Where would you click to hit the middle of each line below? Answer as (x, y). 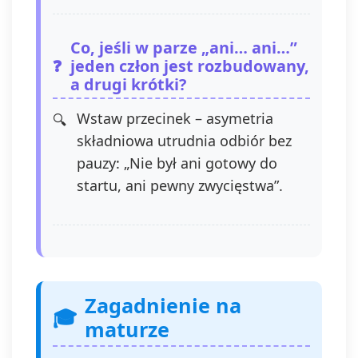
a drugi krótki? (128, 84)
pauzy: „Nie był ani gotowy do (177, 163)
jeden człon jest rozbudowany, (190, 66)
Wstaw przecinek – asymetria (175, 118)
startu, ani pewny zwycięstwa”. (180, 185)
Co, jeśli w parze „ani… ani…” (184, 48)
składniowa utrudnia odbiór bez (184, 141)
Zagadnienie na (163, 305)
